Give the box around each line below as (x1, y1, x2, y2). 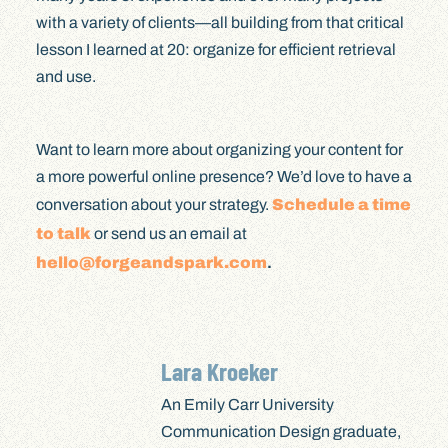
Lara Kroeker (160, 355, 278, 386)
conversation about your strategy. (35, 195, 272, 213)
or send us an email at (90, 224, 247, 242)
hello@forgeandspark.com (35, 253, 267, 271)
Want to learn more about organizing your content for (35, 140, 403, 158)
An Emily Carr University (160, 395, 334, 413)
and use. (35, 67, 96, 85)
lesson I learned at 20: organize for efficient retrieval (35, 40, 396, 58)
